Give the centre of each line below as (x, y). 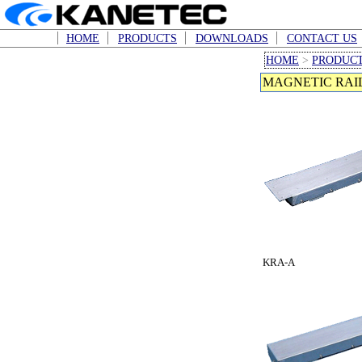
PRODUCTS (147, 38)
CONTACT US (322, 38)
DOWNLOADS (232, 38)
